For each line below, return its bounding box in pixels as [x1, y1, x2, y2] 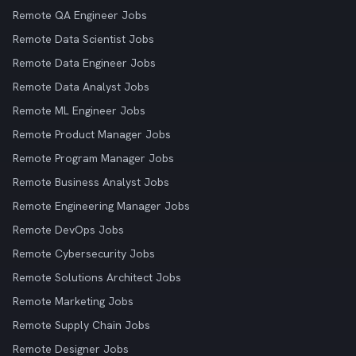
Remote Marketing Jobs [13, 294, 133, 308]
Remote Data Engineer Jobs [13, 56, 156, 70]
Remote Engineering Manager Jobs [13, 199, 190, 213]
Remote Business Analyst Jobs [13, 175, 169, 189]
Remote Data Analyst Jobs [13, 79, 149, 94]
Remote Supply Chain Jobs [13, 318, 150, 332]
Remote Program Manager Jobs [13, 151, 174, 165]
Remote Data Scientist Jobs [13, 32, 154, 46]
